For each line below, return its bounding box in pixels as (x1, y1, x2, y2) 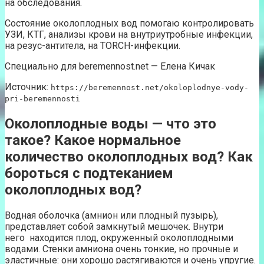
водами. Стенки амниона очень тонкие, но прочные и (5, 243, 238, 255)
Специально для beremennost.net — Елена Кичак (5, 61, 217, 72)
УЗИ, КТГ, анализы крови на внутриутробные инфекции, (5, 29, 253, 41)
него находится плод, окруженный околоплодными (5, 232, 233, 244)
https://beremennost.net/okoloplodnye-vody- (51, 83, 249, 93)
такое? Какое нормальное (5, 132, 181, 149)
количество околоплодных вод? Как (5, 148, 253, 166)
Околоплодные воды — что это (5, 115, 216, 133)
